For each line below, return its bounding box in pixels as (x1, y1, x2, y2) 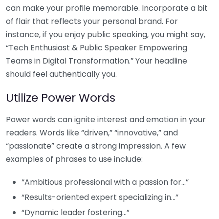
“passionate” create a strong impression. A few (6, 140, 186, 152)
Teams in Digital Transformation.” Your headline (6, 55, 187, 66)
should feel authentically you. (6, 68, 117, 80)
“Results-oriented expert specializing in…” (22, 191, 178, 203)
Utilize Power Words (6, 89, 115, 106)
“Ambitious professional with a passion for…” (22, 176, 189, 188)
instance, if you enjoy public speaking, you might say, (6, 28, 205, 40)
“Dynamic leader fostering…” (22, 206, 130, 218)
